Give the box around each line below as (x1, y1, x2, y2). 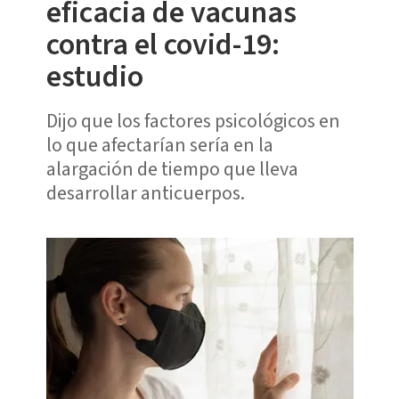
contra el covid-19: (45, 22, 280, 67)
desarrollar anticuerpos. (45, 178, 245, 208)
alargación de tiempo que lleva (45, 154, 298, 183)
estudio (45, 54, 143, 99)
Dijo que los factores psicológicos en (45, 106, 340, 135)
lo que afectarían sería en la (45, 130, 273, 159)
